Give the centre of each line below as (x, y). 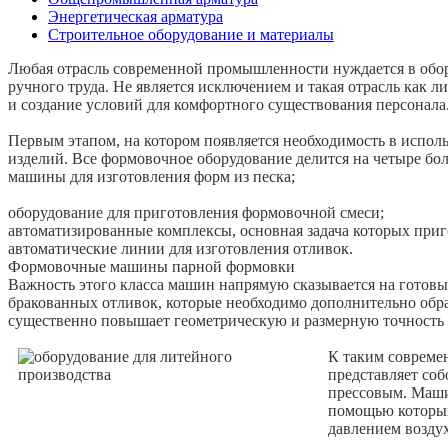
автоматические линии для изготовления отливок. (180, 248)
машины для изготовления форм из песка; (151, 176)
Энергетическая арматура (135, 16)
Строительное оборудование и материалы (191, 34)
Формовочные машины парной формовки (151, 266)
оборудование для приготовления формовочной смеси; (196, 212)
